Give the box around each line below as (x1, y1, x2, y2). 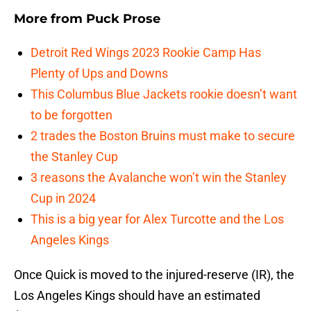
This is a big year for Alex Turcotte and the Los (31, 212, 284, 227)
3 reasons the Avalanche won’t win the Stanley (31, 170, 287, 185)
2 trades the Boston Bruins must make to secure (31, 128, 295, 144)
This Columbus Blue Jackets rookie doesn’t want (31, 87, 297, 102)
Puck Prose (86, 11, 160, 27)
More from (14, 11, 86, 27)
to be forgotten (31, 108, 112, 123)
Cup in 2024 (31, 191, 96, 206)
